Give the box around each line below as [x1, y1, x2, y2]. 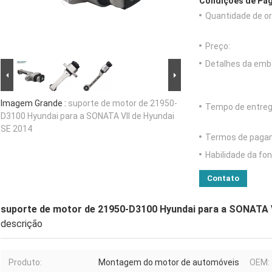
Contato [207, 174, 239, 183]
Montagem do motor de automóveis [98, 257, 239, 268]
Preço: [205, 41, 230, 52]
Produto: [8, 257, 42, 268]
